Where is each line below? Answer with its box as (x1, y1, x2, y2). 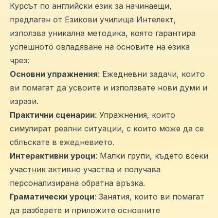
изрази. (10, 96, 38, 106)
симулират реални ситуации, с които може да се (10, 123, 204, 133)
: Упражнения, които (95, 109, 175, 120)
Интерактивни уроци (10, 150, 95, 161)
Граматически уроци (10, 191, 94, 201)
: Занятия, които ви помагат (94, 191, 204, 201)
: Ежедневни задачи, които (98, 69, 205, 79)
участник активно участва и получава (10, 164, 161, 174)
